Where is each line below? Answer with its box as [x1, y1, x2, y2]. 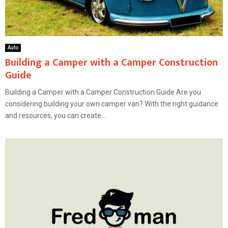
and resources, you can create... [5, 111, 106, 120]
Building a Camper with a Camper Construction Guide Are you [5, 88, 201, 96]
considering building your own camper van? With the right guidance [5, 99, 218, 108]
